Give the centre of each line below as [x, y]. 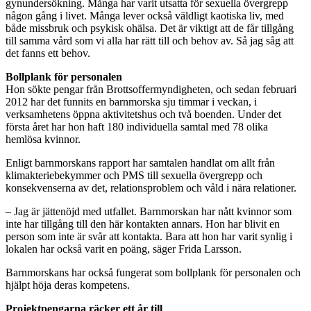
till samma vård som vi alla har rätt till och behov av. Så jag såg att [150, 40]
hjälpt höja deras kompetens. [68, 285]
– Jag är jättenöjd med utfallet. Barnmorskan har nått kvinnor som [149, 211]
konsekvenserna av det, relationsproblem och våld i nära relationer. [151, 187]
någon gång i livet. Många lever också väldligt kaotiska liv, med [145, 15]
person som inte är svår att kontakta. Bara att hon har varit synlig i [149, 236]
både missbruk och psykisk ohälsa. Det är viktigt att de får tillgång [150, 28]
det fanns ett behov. [48, 53]
